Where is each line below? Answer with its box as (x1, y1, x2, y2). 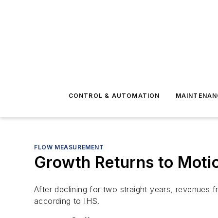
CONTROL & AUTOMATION (68, 92, 160, 99)
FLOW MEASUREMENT (34, 144, 104, 151)
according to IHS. (34, 196, 100, 206)
